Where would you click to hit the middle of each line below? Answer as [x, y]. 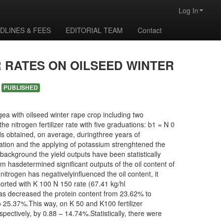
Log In [188, 10]
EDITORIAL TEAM [94, 30]
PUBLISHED [21, 88]
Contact [150, 30]
